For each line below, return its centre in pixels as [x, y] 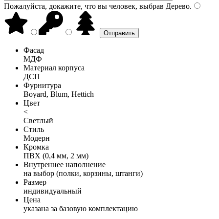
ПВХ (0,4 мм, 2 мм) [56, 155]
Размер [35, 182]
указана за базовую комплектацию [81, 208]
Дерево [177, 6]
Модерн [37, 138]
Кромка [36, 147]
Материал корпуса [54, 67]
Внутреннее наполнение [65, 164]
